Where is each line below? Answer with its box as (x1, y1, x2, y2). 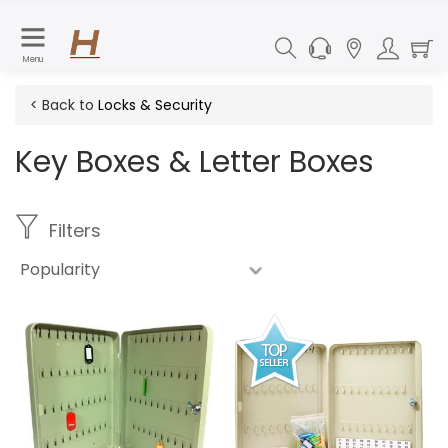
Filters (49, 218, 101, 243)
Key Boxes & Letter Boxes (15, 141, 374, 183)
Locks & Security (98, 95, 212, 115)
